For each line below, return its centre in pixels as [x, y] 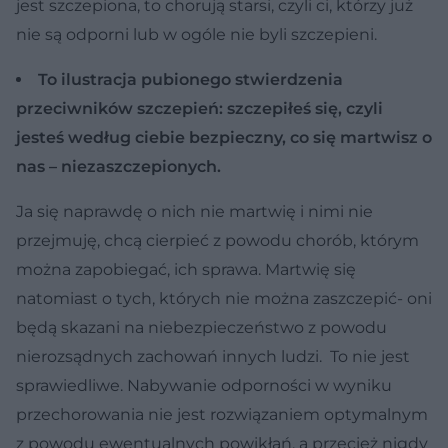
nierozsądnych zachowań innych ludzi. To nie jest [213, 356]
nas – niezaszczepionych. [118, 166]
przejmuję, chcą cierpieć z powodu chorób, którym [217, 240]
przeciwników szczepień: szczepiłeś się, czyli [199, 108]
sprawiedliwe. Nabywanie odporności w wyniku [204, 385]
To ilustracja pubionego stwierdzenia [190, 79]
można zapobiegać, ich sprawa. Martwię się [186, 269]
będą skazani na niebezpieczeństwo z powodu [201, 327]
